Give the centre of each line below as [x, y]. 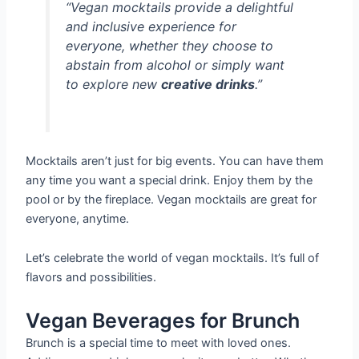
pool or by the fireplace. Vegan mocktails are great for [171, 199]
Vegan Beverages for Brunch [163, 320]
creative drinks [208, 84]
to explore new [113, 84]
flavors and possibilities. [91, 278]
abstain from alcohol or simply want [175, 65]
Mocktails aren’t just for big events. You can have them [175, 161]
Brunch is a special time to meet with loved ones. [159, 343]
